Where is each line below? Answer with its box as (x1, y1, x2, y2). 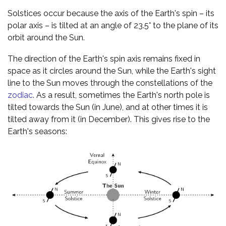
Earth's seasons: (8, 126, 67, 136)
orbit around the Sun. (8, 32, 85, 42)
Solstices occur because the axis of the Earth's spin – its (8, 8, 214, 18)
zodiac (8, 90, 33, 100)
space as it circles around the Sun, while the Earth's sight (8, 66, 216, 76)
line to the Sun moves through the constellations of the (8, 78, 212, 88)
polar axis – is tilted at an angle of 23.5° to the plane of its (8, 20, 218, 30)
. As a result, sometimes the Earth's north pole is (33, 90, 210, 100)
